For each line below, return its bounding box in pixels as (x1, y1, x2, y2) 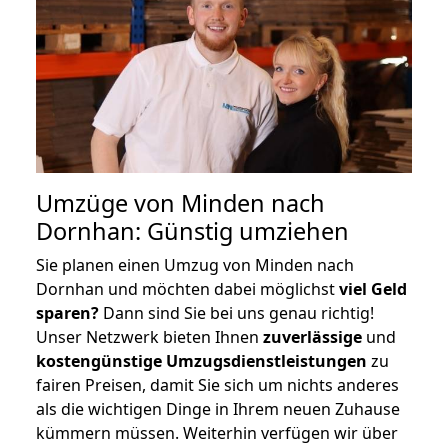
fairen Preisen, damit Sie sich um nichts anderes (36, 373, 399, 396)
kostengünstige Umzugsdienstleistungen (36, 349, 367, 372)
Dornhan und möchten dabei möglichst (36, 277, 339, 300)
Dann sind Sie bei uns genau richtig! (99, 301, 374, 324)
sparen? (36, 301, 99, 324)
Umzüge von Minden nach (36, 186, 325, 219)
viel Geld (339, 277, 407, 300)
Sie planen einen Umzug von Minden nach (36, 253, 354, 276)
